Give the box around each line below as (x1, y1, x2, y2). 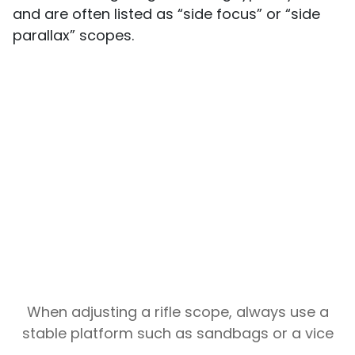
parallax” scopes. (13, 25, 134, 46)
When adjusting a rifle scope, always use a (26, 302, 329, 323)
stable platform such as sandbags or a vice (21, 323, 334, 344)
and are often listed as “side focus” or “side (13, 4, 320, 25)
